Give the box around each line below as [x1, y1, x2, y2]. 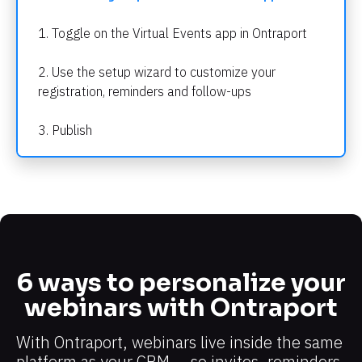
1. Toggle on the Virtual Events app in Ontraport [38, 24, 307, 41]
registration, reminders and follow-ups [38, 82, 251, 99]
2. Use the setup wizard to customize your [38, 63, 276, 80]
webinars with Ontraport [24, 292, 338, 323]
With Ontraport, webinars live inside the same [16, 330, 343, 353]
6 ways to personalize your [16, 267, 346, 298]
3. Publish [38, 121, 92, 138]
